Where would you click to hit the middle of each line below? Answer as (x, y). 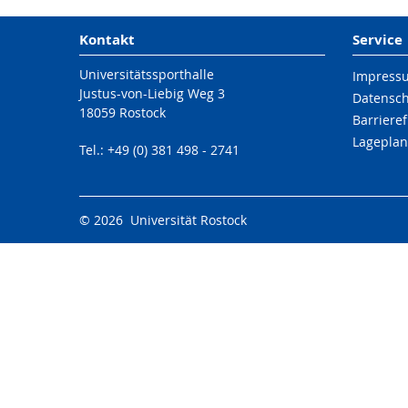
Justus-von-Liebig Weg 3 (152, 93)
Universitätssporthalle (147, 74)
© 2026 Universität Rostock (163, 220)
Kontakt (107, 40)
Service (377, 40)
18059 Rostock (122, 112)
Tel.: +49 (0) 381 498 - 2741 (159, 150)
